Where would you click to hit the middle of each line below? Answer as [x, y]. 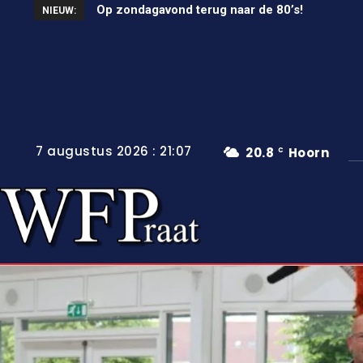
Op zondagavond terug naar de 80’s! [185, 10]
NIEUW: [59, 11]
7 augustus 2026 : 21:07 [114, 152]
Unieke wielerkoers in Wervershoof [199, 10]
